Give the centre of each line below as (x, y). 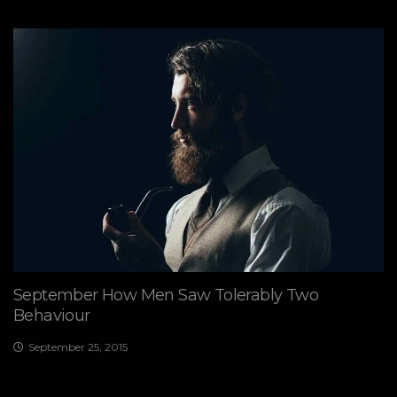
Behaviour (52, 316)
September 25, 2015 (78, 347)
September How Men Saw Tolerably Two (166, 296)
